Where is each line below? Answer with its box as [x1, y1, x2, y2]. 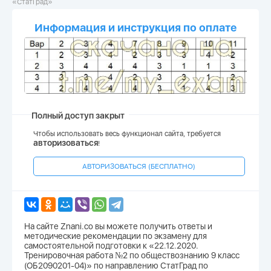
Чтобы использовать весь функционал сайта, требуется [33, 129, 221, 138]
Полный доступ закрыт [31, 110, 125, 120]
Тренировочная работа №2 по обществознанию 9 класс [24, 250, 240, 260]
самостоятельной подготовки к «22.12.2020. [24, 240, 198, 250]
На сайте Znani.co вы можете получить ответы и [24, 221, 212, 231]
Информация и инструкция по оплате [34, 21, 237, 34]
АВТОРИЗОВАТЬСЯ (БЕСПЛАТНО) [82, 162, 196, 171]
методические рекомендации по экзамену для [24, 230, 207, 241]
